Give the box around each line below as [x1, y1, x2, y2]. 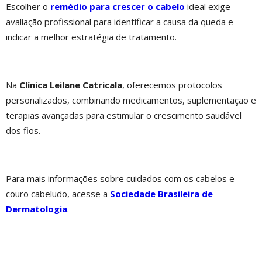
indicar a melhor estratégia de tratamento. [6, 30, 177, 43]
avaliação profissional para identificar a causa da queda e [6, 15, 233, 27]
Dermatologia [6, 202, 67, 215]
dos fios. [6, 124, 40, 136]
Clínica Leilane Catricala [19, 78, 122, 91]
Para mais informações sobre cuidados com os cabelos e [6, 172, 235, 184]
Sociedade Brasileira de [110, 187, 213, 199]
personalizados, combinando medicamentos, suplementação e [6, 94, 256, 106]
